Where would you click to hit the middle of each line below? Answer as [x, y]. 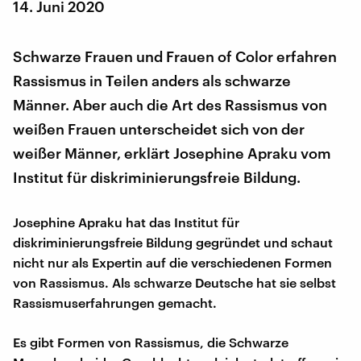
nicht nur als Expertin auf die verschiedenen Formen [172, 262]
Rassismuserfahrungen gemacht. [115, 302]
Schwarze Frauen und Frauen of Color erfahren [175, 56]
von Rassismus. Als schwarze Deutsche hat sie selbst [174, 282]
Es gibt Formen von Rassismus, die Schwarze [151, 342]
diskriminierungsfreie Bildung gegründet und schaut [173, 242]
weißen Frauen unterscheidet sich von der [159, 129]
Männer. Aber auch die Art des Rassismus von [170, 104]
